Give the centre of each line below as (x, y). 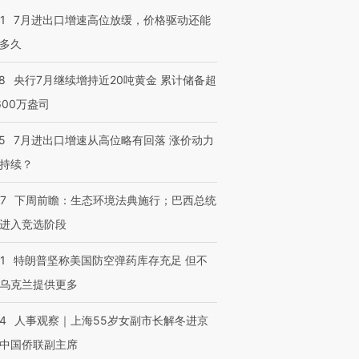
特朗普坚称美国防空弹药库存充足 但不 (111, 260)
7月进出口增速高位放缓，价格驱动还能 (112, 20)
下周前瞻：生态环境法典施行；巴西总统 (115, 200)
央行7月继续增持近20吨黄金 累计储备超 (115, 80)
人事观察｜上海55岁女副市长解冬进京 (111, 320)
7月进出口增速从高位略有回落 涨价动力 (114, 140)
